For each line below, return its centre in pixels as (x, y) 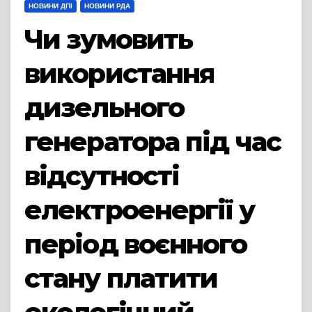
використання (119, 73)
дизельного (104, 108)
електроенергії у (139, 210)
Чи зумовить (109, 39)
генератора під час (153, 142)
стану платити (121, 278)
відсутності (102, 176)
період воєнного (136, 244)
